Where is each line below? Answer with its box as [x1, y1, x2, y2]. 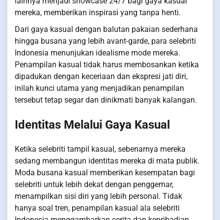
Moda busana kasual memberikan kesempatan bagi [15, 168, 195, 178]
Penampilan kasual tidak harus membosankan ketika [15, 60, 199, 70]
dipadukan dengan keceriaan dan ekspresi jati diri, [15, 72, 188, 82]
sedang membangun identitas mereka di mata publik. [15, 156, 199, 166]
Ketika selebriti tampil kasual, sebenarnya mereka [15, 144, 186, 154]
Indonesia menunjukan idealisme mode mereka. [15, 48, 180, 58]
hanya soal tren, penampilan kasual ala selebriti [15, 203, 180, 213]
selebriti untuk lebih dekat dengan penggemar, [15, 180, 173, 190]
